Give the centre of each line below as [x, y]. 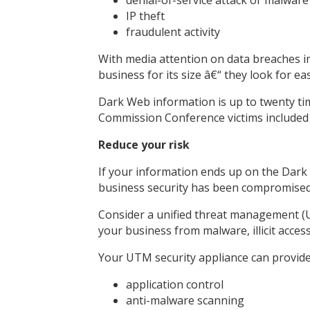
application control [175, 284]
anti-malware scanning [185, 300]
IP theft [145, 16]
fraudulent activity [173, 31]
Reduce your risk [144, 144]
